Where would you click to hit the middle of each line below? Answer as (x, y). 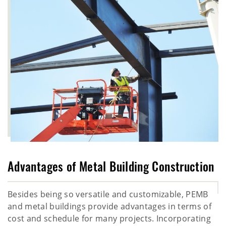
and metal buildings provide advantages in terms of (110, 206)
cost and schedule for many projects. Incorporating (109, 218)
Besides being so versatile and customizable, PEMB (108, 194)
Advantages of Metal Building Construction (111, 168)
